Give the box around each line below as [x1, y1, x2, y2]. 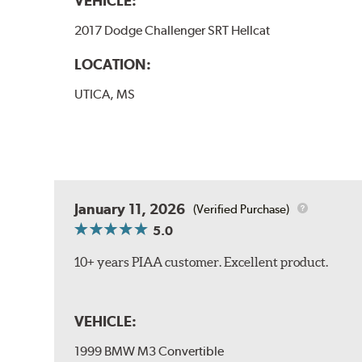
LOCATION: [74, 55, 152, 73]
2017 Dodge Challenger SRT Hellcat [74, 22, 271, 38]
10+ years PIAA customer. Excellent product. [74, 255, 329, 270]
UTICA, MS [74, 86, 136, 102]
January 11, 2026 [74, 200, 186, 218]
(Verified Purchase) [193, 201, 290, 217]
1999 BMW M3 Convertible [74, 343, 225, 360]
